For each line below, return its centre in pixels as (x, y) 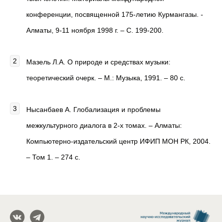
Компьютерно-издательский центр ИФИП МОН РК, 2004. (118, 141)
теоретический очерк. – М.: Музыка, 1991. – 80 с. (106, 78)
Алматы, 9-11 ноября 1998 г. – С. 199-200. (95, 30)
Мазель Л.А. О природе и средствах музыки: (98, 62)
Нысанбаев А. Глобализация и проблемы (93, 110)
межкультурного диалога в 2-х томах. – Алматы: (104, 125)
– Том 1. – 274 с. (53, 157)
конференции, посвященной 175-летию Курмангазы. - (115, 14)
